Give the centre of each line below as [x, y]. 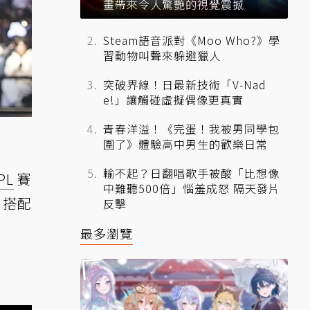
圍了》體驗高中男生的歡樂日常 [185, 144]
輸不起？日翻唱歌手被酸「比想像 [191, 173]
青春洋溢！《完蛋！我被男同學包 [191, 129]
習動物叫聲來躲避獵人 [162, 56]
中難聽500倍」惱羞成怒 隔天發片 [192, 189]
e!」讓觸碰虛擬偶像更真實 [173, 100]
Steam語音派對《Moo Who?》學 [192, 40]
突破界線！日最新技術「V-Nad [185, 85]
